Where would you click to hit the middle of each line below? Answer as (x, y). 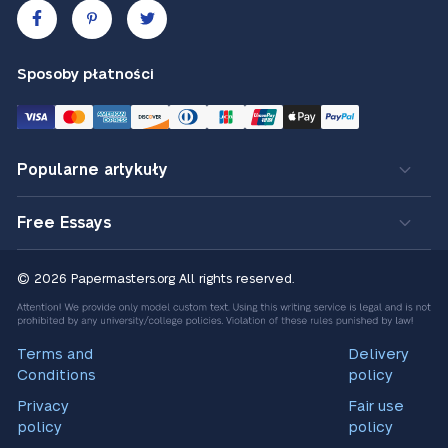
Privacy (43, 406)
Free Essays (64, 222)
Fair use (376, 406)
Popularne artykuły (92, 169)
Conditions (56, 375)
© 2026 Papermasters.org (96, 278)
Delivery (379, 354)
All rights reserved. (236, 278)
